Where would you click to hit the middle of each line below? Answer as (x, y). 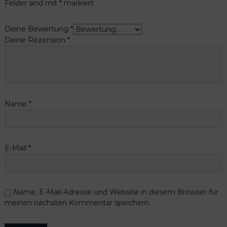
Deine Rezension (36, 40)
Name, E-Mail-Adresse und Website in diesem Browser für (116, 192)
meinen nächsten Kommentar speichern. (77, 203)
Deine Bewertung (37, 29)
